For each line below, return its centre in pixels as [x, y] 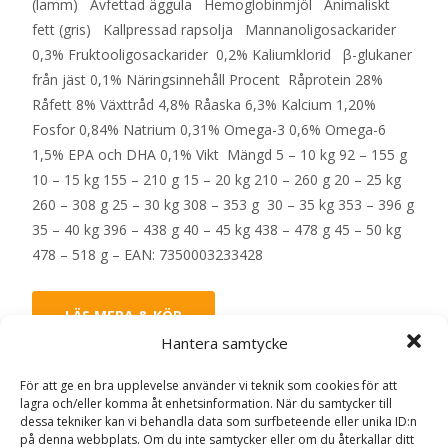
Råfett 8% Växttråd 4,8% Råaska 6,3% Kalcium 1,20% [204, 104]
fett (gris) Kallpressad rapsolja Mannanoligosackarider [216, 29]
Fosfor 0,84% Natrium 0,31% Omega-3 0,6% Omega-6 [209, 129]
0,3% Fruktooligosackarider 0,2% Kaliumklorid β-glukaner [222, 54]
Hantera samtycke [224, 342]
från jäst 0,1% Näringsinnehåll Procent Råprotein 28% [207, 79]
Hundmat [258, 386]
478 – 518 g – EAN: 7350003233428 [147, 254]
